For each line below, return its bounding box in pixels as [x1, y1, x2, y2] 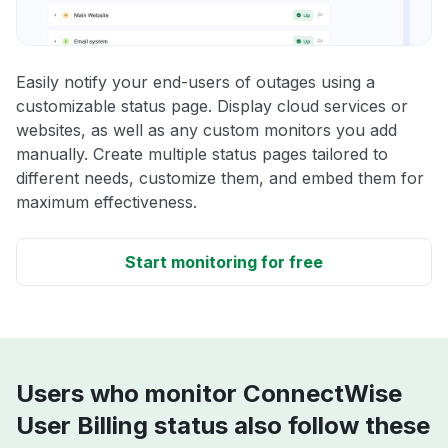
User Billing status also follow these [16, 411, 430, 441]
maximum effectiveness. [16, 192, 197, 213]
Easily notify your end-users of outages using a [16, 72, 375, 93]
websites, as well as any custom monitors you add [16, 120, 397, 141]
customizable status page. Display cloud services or [16, 96, 408, 117]
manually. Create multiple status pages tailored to [16, 144, 388, 165]
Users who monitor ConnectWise [16, 379, 402, 409]
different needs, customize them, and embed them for [16, 168, 424, 189]
